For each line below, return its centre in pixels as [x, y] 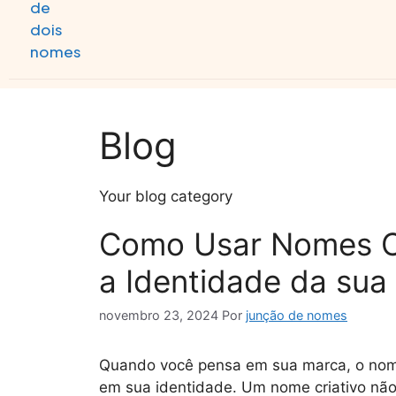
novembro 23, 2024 [159, 316]
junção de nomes [297, 316]
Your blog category [166, 196]
